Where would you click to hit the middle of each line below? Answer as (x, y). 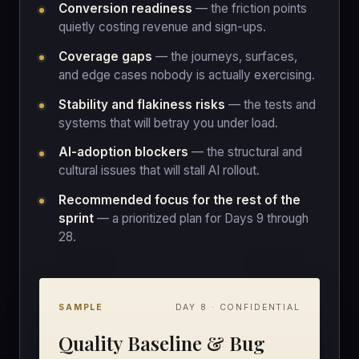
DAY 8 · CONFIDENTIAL (238, 307)
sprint (76, 218)
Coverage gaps (105, 57)
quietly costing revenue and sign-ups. (162, 27)
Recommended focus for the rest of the (179, 200)
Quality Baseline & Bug (162, 343)
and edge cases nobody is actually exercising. (187, 75)
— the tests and (270, 104)
